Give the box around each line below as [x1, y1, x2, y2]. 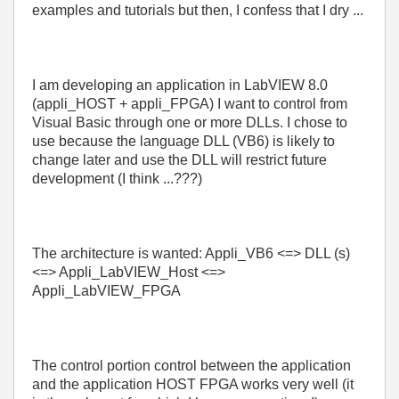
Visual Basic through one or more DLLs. [32, 115, 287, 130]
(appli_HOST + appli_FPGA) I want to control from [32, 96, 347, 111]
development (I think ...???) [32, 171, 202, 186]
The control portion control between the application [32, 358, 351, 373]
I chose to [287, 115, 347, 130]
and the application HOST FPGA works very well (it [32, 377, 354, 392]
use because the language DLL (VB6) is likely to [32, 134, 335, 149]
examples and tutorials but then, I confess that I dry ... [32, 3, 363, 18]
